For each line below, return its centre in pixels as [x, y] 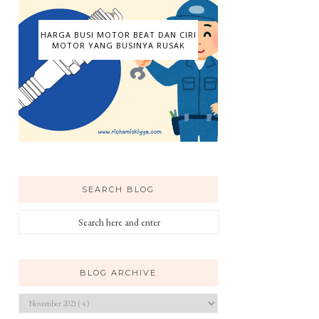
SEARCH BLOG [118, 190]
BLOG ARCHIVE [118, 273]
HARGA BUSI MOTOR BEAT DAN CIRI [118, 34]
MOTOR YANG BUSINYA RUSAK [118, 45]
